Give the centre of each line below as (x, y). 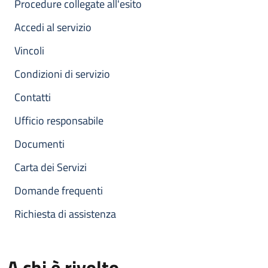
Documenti (39, 144)
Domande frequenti (59, 191)
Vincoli (29, 51)
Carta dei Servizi (51, 167)
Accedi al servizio (53, 27)
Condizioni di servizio (62, 74)
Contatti (33, 97)
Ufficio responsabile (59, 121)
